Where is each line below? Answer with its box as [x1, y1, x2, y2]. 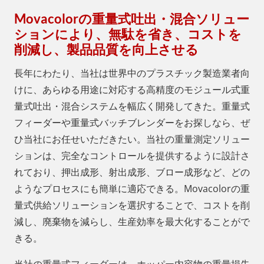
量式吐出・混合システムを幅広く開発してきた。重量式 [14, 100, 250, 113]
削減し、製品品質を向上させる [14, 41, 199, 57]
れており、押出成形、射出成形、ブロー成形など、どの [14, 166, 250, 179]
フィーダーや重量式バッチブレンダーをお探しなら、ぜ [14, 116, 250, 130]
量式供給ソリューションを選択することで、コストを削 [14, 199, 250, 212]
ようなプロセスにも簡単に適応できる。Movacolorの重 [14, 182, 250, 196]
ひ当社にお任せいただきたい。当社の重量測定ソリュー [14, 133, 250, 146]
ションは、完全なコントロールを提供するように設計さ [14, 149, 250, 163]
